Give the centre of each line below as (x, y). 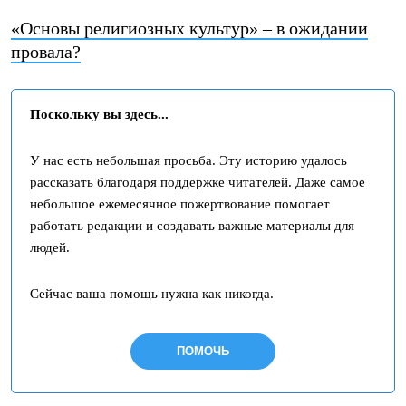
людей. (50, 247)
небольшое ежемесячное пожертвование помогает (180, 203)
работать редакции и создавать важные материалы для (192, 225)
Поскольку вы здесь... (99, 114)
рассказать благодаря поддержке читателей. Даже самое (198, 182)
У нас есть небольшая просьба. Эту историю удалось (188, 160)
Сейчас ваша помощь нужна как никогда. (152, 293)
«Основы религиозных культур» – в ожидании (189, 28)
